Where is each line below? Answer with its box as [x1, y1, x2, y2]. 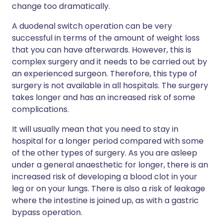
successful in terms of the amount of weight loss [12, 32, 200, 44]
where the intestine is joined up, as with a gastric [12, 195, 199, 207]
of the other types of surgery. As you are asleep [12, 147, 197, 159]
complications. [12, 104, 69, 115]
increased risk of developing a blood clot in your [12, 171, 197, 183]
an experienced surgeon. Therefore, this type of [12, 68, 197, 80]
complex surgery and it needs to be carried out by [12, 56, 207, 68]
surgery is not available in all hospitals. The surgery [12, 80, 208, 92]
